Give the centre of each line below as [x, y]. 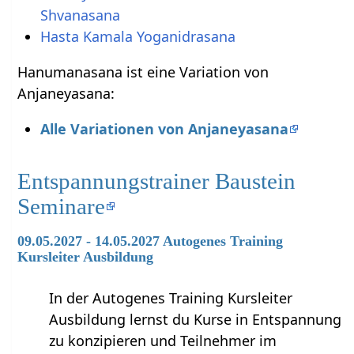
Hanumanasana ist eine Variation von [143, 72]
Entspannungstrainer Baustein [157, 181]
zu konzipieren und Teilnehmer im [163, 340]
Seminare [62, 206]
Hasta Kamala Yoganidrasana [137, 36]
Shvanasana [80, 15]
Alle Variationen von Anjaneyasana [164, 128]
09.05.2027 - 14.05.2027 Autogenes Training [151, 241]
